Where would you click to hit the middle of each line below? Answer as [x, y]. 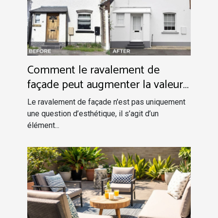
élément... [43, 125]
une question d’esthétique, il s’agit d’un [93, 113]
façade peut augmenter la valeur [105, 85]
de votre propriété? [74, 99]
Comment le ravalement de [93, 70]
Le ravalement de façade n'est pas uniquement [106, 102]
